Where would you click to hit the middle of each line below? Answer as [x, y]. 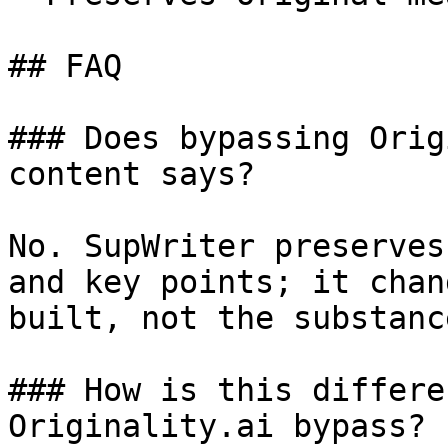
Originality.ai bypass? [217, 426]
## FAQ [65, 66]
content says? [131, 174]
